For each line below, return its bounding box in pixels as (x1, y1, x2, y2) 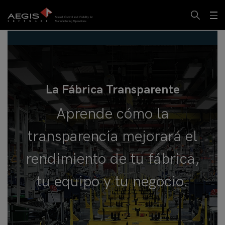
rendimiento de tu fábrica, (25, 150, 200, 168)
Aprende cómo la (56, 105, 169, 123)
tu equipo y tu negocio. (37, 173, 188, 191)
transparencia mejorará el (28, 128, 197, 146)
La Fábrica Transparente (45, 82, 180, 97)
